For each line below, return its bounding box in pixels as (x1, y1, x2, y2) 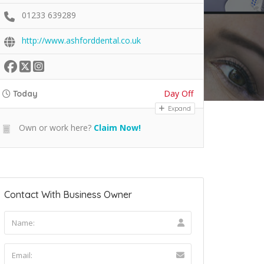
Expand (166, 104, 191, 113)
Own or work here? (16, 122, 91, 134)
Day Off (164, 88, 193, 100)
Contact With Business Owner (4, 189, 132, 201)
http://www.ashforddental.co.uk (22, 35, 141, 47)
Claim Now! (94, 122, 141, 134)
